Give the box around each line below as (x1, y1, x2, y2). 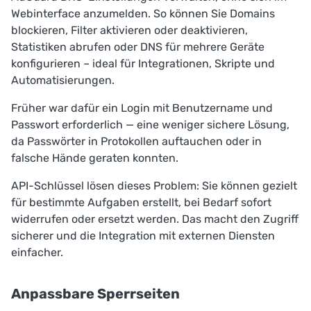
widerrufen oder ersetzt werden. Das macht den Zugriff (11, 212, 299, 226)
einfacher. (11, 245, 63, 259)
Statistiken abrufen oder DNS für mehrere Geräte (11, 40, 264, 53)
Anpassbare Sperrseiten (11, 285, 180, 302)
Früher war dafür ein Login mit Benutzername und (11, 101, 273, 115)
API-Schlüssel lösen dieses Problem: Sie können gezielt (11, 178, 297, 192)
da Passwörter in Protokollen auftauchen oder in (11, 134, 262, 148)
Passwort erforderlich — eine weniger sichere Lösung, (11, 117, 289, 131)
